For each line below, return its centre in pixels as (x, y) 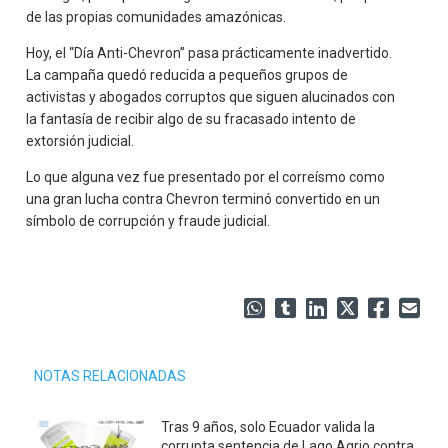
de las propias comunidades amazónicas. (156, 16)
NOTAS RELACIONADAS (110, 375)
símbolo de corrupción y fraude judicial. (148, 220)
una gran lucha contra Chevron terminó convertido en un (203, 198)
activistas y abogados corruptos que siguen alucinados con (211, 96)
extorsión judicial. (80, 140)
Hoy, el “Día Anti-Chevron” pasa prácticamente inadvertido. (209, 52)
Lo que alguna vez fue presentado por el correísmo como (206, 176)
